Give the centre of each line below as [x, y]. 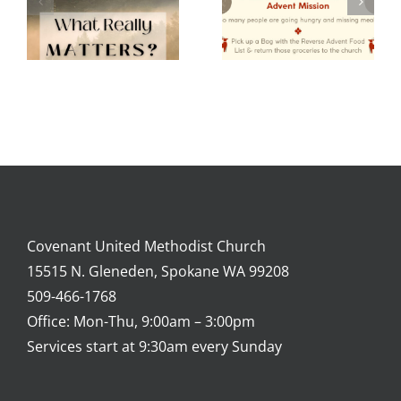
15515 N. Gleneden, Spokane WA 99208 [158, 271]
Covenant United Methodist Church [146, 246]
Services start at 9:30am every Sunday [154, 346]
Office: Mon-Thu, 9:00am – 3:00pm [141, 321]
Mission [146, 21]
